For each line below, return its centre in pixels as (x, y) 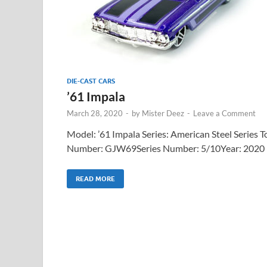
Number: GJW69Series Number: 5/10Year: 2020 (166, 148)
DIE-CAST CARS (91, 81)
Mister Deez (163, 113)
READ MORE (95, 178)
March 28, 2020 (95, 113)
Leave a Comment (224, 113)
